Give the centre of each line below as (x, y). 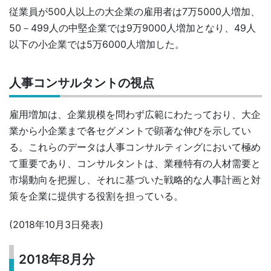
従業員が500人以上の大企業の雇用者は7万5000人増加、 (135, 12)
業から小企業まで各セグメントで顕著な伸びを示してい (130, 131)
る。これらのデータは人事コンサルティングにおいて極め (135, 147)
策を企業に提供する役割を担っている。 (96, 196)
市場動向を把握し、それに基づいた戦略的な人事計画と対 (135, 180)
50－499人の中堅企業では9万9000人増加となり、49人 (132, 28)
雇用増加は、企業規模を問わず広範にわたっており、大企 (135, 115)
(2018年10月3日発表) (56, 225)
